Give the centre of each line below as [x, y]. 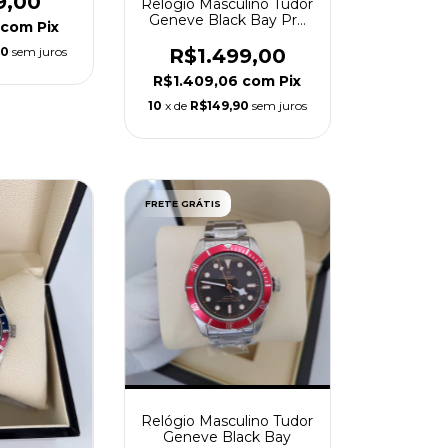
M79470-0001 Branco [227, 35]
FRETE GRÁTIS [182, 203]
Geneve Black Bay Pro [227, 19]
